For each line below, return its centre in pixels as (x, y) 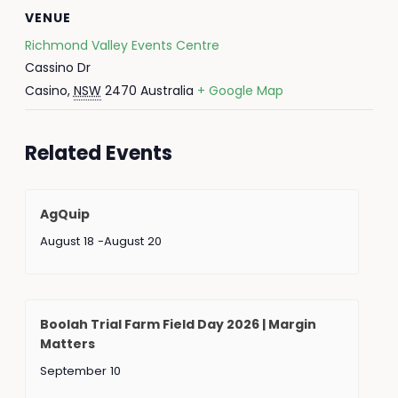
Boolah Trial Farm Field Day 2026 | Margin (178, 324)
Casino (46, 91)
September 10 (80, 371)
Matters (67, 344)
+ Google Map (240, 91)
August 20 (132, 241)
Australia (167, 91)
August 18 (67, 241)
